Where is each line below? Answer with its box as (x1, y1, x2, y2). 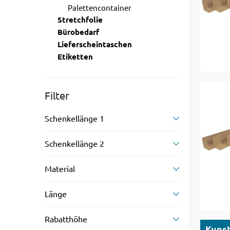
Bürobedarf (57, 28, 99, 37)
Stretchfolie (57, 15, 103, 25)
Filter (45, 90, 69, 102)
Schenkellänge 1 (45, 114, 104, 123)
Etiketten (57, 52, 93, 62)
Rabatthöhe (45, 215, 87, 224)
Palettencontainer (68, 4, 131, 12)
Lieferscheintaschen (57, 40, 132, 49)
